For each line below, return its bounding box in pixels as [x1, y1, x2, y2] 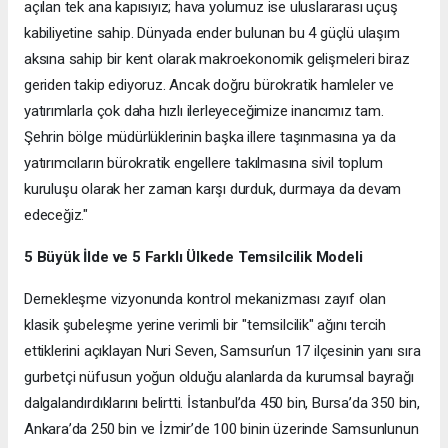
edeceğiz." [24, 205, 89, 224]
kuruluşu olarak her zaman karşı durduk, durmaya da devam [24, 179, 402, 198]
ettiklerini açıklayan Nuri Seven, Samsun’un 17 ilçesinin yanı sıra [24, 341, 421, 360]
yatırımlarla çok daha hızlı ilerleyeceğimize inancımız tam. [24, 101, 384, 120]
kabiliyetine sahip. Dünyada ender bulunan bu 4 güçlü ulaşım [24, 23, 400, 42]
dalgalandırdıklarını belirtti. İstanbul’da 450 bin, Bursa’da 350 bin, [24, 393, 420, 412]
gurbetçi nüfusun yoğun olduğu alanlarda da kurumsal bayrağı [24, 367, 414, 386]
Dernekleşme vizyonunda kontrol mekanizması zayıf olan [24, 289, 386, 308]
